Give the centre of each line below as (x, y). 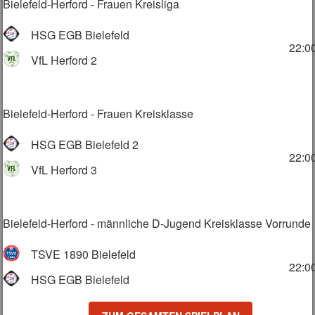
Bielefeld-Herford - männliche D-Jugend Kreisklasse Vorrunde (157, 223)
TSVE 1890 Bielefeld (84, 254)
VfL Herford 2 (64, 60)
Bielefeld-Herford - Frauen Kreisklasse (98, 113)
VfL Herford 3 (64, 169)
